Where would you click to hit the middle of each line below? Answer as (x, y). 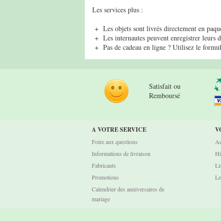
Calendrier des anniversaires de (128, 189)
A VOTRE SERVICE (119, 129)
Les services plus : (118, 10)
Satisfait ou (165, 86)
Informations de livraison (121, 153)
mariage (101, 199)
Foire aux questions (115, 142)
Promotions (105, 177)
